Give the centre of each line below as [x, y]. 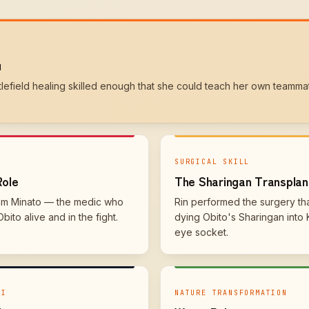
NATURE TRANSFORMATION [231, 293]
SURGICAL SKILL [212, 162]
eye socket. [201, 232]
